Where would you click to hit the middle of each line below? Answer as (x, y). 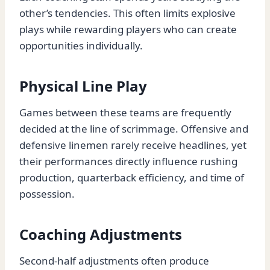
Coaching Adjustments (101, 234)
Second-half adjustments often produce (114, 261)
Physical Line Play (83, 86)
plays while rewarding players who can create (128, 30)
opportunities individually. (81, 46)
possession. (47, 194)
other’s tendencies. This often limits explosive (127, 13)
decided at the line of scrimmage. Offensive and (134, 129)
